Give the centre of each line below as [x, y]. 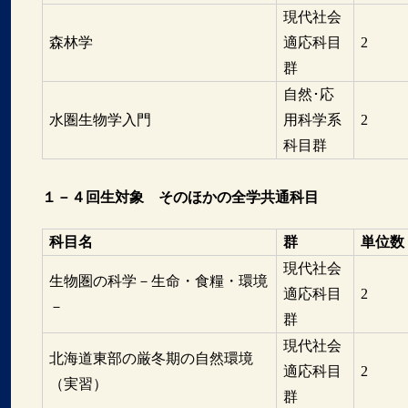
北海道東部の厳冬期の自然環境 [151, 358]
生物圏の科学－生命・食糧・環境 [158, 280]
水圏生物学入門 [100, 119]
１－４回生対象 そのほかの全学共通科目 [180, 197]
